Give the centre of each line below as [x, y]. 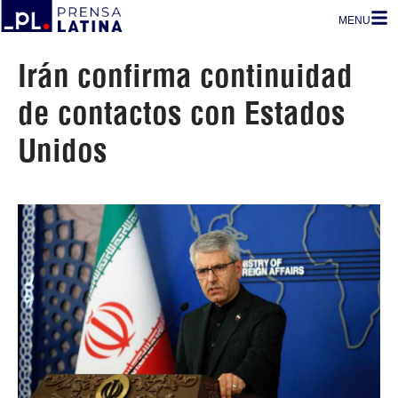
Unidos [63, 150]
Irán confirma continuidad [185, 76]
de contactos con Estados [182, 113]
